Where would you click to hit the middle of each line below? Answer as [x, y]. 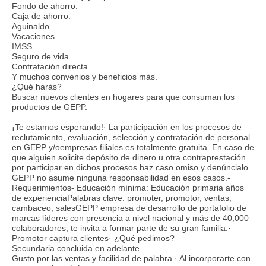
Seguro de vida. [42, 56]
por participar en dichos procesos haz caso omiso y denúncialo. [131, 167]
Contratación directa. [51, 66]
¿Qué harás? [37, 86]
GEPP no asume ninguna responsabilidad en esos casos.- [121, 177]
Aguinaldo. [32, 26]
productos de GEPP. [50, 107]
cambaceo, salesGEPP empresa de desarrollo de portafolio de [129, 208]
